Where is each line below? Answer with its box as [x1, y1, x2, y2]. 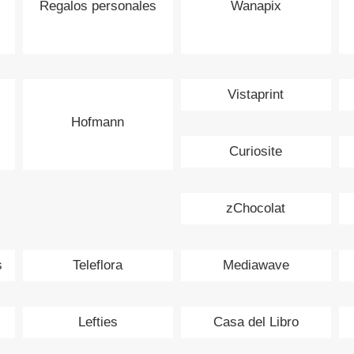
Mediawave [222, 257, 289, 273]
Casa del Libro [213, 314, 299, 330]
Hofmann [71, 114, 125, 130]
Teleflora [73, 257, 123, 273]
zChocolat [226, 200, 286, 216]
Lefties [77, 314, 118, 330]
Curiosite [229, 143, 283, 159]
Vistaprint [228, 86, 284, 102]
